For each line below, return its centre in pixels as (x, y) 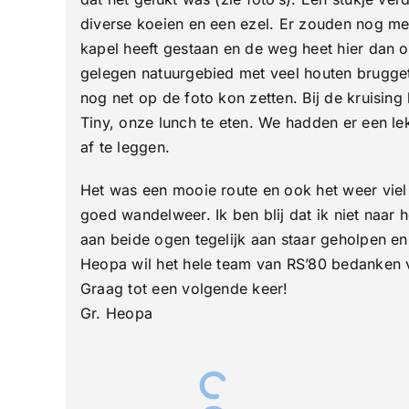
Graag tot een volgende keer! (184, 289)
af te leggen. (125, 147)
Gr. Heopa (116, 314)
